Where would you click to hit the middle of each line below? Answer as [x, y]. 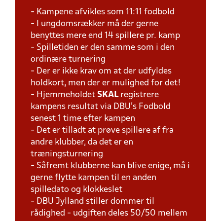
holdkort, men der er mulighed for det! [106, 83]
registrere [140, 95]
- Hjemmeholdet [64, 95]
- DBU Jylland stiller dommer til [92, 202]
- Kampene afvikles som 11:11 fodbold [103, 12]
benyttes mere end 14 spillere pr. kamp [105, 36]
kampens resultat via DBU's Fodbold [101, 107]
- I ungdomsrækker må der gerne [94, 24]
